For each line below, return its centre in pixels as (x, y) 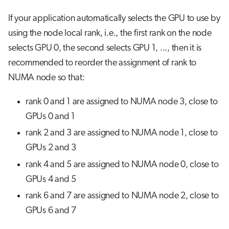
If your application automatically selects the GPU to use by (114, 18)
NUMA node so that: (47, 78)
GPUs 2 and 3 (51, 148)
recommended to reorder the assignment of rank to (102, 63)
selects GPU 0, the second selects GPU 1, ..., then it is (105, 48)
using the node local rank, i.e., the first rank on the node (110, 33)
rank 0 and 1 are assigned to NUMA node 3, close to (121, 102)
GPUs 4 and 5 (51, 179)
